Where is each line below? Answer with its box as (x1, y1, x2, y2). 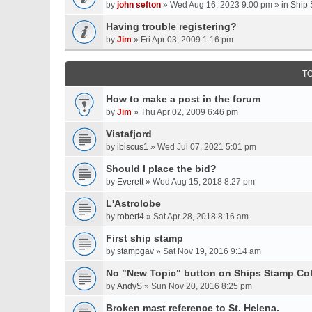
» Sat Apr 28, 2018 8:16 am (144, 212, 249, 221)
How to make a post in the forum (106, 93, 260, 104)
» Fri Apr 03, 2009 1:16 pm (132, 35, 233, 45)
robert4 (117, 212, 144, 221)
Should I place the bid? (106, 163, 217, 174)
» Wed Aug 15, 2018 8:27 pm (143, 177, 255, 187)
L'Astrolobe (106, 198, 161, 209)
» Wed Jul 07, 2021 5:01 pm (148, 142, 256, 152)
